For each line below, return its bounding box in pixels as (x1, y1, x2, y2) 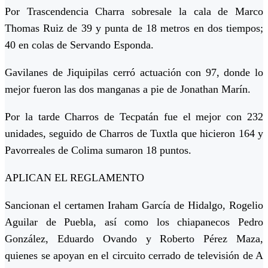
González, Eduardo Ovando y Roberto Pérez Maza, (5, 232, 263, 245)
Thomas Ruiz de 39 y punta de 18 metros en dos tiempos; (5, 22, 263, 34)
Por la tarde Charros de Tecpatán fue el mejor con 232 (5, 110, 263, 123)
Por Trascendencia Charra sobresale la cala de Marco (5, 5, 263, 17)
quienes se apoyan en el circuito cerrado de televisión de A (5, 249, 263, 261)
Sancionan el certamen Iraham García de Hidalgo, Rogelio (5, 199, 263, 211)
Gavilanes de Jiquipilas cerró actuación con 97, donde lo (5, 66, 263, 78)
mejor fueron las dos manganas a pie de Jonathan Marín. (5, 83, 251, 95)
